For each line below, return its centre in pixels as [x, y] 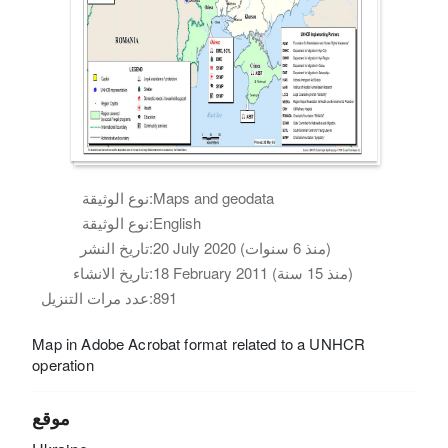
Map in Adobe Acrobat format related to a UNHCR [199, 343]
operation [63, 364]
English [177, 222]
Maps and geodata [214, 197]
